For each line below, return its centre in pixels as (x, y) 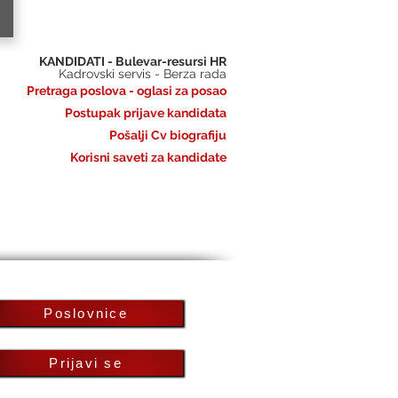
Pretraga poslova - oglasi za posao (127, 91)
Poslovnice (86, 313)
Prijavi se (86, 363)
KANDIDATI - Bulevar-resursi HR (133, 61)
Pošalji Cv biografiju (168, 135)
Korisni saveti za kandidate (148, 157)
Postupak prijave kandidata (146, 113)
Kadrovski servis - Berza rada (143, 74)
